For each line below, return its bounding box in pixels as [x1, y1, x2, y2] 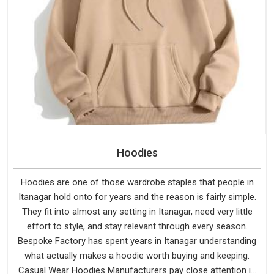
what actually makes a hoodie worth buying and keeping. [24, 250, 250, 262]
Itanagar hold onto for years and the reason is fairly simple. [18, 191, 256, 203]
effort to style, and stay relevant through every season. [26, 221, 248, 232]
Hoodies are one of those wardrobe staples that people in [20, 177, 254, 188]
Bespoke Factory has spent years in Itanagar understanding [18, 235, 256, 247]
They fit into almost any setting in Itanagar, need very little [21, 206, 253, 218]
